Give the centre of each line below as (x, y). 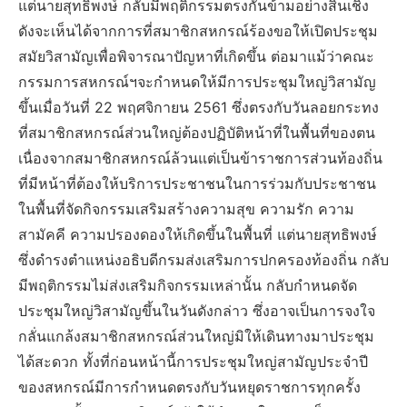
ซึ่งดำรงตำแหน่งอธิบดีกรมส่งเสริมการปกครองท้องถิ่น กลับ (203, 260)
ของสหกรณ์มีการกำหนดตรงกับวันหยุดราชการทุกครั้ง (189, 387)
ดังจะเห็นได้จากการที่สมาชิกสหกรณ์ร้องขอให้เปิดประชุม (198, 31)
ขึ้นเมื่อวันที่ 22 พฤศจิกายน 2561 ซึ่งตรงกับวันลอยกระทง (199, 108)
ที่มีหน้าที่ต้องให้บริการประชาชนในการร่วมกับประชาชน (197, 184)
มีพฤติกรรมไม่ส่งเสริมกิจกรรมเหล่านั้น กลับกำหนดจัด (188, 286)
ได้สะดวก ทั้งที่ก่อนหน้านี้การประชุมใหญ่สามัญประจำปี (193, 362)
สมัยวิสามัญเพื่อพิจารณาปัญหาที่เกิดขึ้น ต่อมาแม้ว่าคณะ (196, 57)
